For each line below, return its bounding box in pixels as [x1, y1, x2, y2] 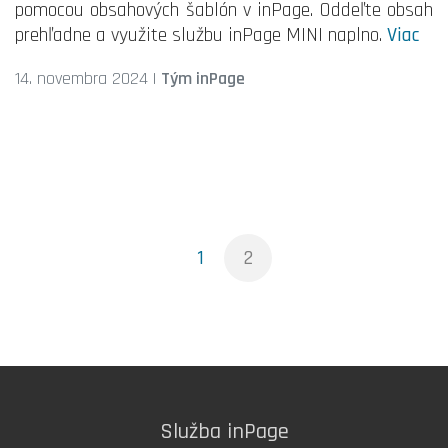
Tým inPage [161, 67, 245, 91]
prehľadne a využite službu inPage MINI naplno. [15, 22, 387, 49]
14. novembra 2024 [15, 67, 148, 91]
